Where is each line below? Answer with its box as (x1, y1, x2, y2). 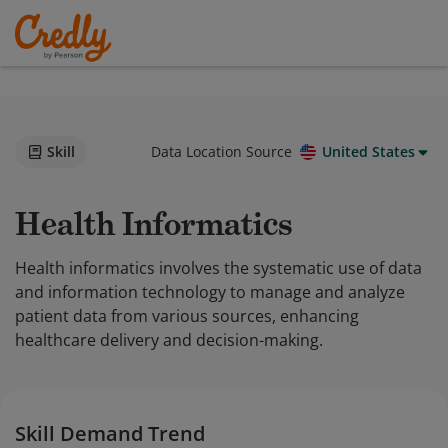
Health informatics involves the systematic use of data (15, 257, 422, 279)
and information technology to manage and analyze (15, 281, 405, 303)
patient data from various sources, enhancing (15, 305, 359, 327)
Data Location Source (151, 142, 292, 161)
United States (322, 142, 415, 161)
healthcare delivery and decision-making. (15, 329, 323, 351)
